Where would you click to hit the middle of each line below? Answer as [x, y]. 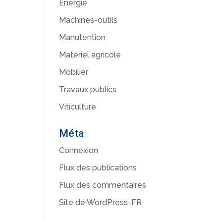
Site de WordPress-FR [101, 202]
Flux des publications [98, 168]
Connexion [79, 150]
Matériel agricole [90, 55]
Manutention [83, 37]
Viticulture [78, 107]
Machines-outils [88, 20]
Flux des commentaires [103, 185]
